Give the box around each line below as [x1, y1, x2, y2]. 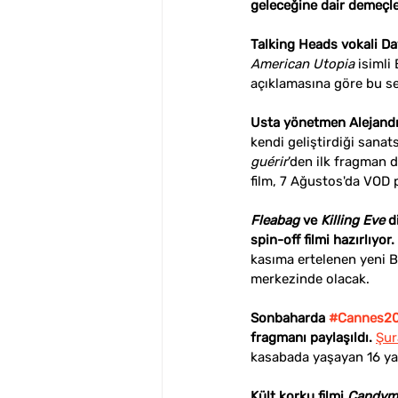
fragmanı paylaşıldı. [251, 330, 372, 346]
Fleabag [251, 212, 299, 228]
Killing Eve [321, 212, 385, 228]
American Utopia [251, 56, 354, 72]
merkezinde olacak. [251, 271, 370, 287]
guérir [251, 154, 288, 170]
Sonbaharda [251, 310, 329, 326]
